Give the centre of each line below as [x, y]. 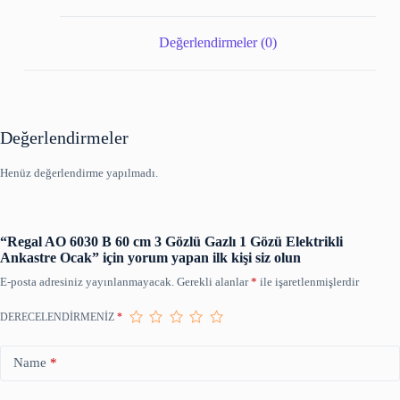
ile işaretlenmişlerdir [308, 281]
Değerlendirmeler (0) [217, 43]
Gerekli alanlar [214, 281]
